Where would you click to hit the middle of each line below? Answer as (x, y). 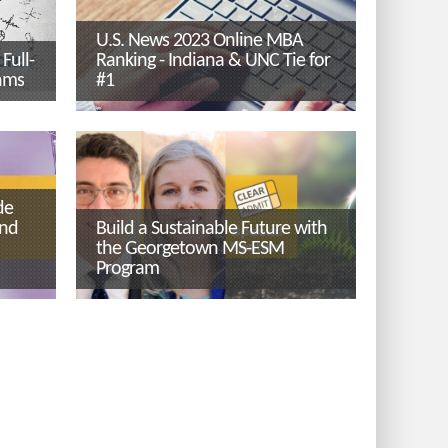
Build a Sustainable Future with (211, 229)
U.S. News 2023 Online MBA (199, 41)
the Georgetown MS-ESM (190, 249)
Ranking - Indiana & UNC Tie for (213, 61)
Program (127, 269)
